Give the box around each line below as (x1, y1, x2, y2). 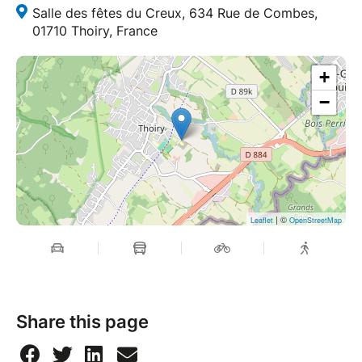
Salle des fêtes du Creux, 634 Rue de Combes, (32, 5, 318, 22)
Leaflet (250, 215, 273, 226)
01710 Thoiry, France (32, 23, 158, 40)
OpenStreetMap (289, 215, 342, 226)
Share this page (16, 311, 149, 333)
